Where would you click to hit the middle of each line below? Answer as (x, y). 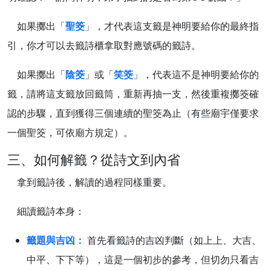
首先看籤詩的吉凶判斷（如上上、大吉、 (173, 240)
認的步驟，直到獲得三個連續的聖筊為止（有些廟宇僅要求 (133, 113)
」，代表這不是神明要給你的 (196, 75)
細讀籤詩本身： (46, 211)
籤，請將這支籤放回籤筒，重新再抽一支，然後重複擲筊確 (133, 94)
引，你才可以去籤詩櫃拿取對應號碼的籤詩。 (104, 46)
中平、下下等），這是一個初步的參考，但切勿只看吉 (143, 260)
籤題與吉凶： (56, 240)
